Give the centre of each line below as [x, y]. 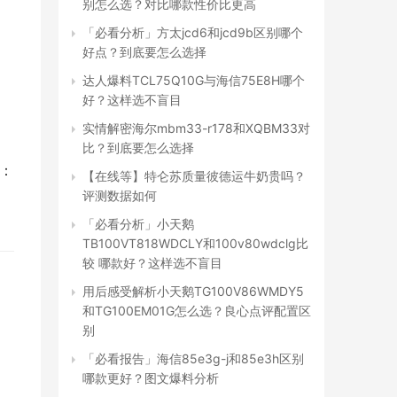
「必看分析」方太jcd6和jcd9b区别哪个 [193, 32]
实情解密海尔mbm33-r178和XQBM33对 [196, 128]
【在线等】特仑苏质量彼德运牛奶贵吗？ [194, 176]
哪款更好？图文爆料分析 [151, 378]
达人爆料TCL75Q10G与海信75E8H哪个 [194, 80]
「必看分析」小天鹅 [138, 224]
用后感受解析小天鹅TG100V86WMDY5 [193, 291]
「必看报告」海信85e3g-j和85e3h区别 [193, 358]
